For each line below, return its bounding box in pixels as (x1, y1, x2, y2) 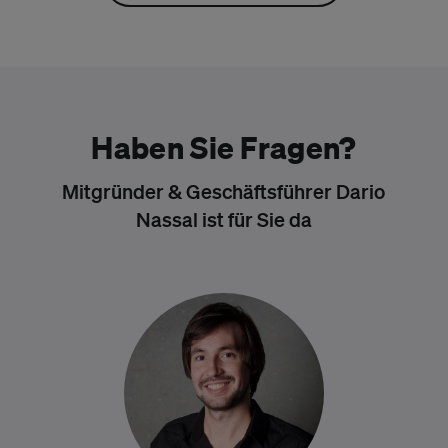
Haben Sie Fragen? (91, 127, 357, 165)
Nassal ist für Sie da (135, 206, 312, 231)
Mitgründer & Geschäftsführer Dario (62, 178, 386, 203)
